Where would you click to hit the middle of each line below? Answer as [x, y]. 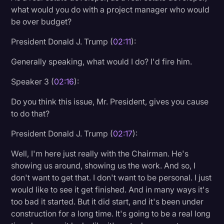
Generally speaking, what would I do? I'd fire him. [102, 61]
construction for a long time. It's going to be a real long [111, 213]
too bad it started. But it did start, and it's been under [107, 201]
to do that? [30, 113]
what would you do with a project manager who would [110, 9]
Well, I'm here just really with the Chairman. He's [100, 153]
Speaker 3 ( [33, 81]
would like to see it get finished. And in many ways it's [110, 189]
